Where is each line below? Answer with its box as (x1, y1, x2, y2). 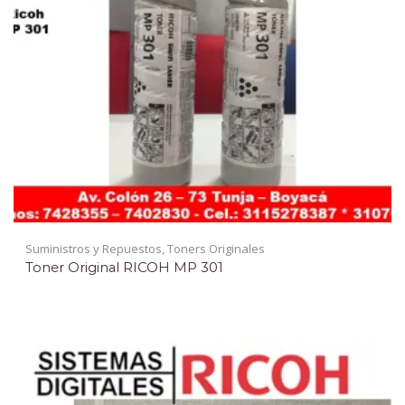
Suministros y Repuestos (25, 240, 162, 257)
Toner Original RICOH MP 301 (25, 259, 223, 276)
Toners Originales (167, 240, 265, 257)
